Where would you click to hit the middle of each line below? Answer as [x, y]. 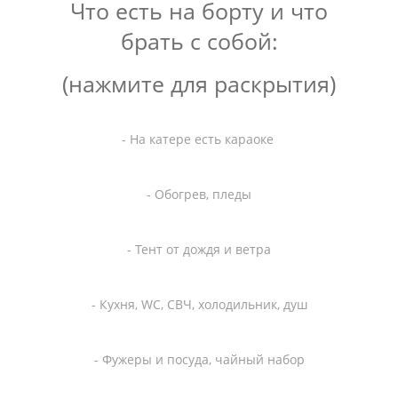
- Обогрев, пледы [199, 194]
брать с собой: [199, 41]
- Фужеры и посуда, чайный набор [199, 359]
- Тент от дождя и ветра [199, 249]
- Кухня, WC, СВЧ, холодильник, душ [199, 304]
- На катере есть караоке [199, 139]
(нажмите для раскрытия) [199, 84]
